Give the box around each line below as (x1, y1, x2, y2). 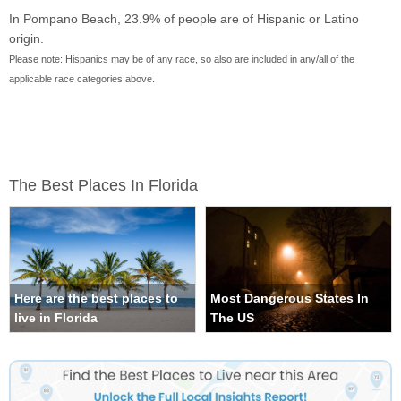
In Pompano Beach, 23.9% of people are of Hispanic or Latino (9, 12, 359, 27)
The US (210, 311, 254, 326)
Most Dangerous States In (210, 291, 369, 306)
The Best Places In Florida (9, 176, 198, 195)
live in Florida (14, 311, 98, 326)
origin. (9, 31, 44, 47)
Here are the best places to (14, 291, 178, 306)
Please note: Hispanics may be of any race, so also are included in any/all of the (9, 54, 354, 65)
